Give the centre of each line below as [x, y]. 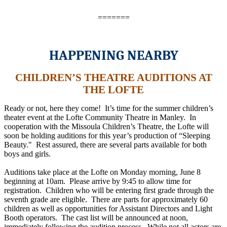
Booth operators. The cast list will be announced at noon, [96, 217]
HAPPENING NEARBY [113, 55]
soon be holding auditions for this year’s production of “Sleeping [107, 135]
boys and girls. [28, 154]
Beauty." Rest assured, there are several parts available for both [105, 144]
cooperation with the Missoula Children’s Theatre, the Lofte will [106, 126]
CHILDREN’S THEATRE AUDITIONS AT [113, 77]
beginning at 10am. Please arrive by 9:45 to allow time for [98, 181]
